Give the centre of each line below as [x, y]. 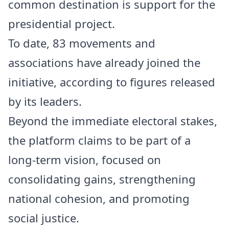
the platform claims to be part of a [99, 140]
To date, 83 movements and [82, 43]
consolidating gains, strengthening [102, 179]
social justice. [44, 218]
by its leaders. [45, 101]
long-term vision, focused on [85, 160]
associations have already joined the [104, 63]
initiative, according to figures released [112, 82]
